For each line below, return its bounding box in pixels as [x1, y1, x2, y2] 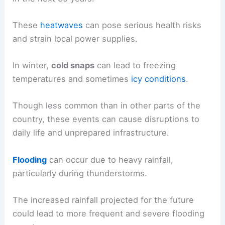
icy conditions [131, 74, 186, 84]
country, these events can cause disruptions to [13, 114, 200, 125]
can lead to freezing [94, 60, 176, 71]
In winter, [13, 60, 52, 71]
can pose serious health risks [83, 20, 202, 30]
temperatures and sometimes [13, 74, 132, 84]
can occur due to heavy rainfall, [47, 154, 174, 165]
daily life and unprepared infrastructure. [13, 128, 170, 138]
